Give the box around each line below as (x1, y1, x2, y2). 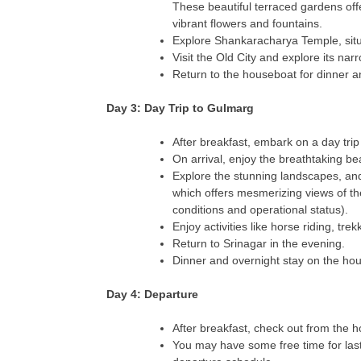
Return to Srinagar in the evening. (172, 236, 345, 250)
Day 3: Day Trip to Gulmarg (106, 101, 254, 114)
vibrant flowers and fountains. (172, 16, 322, 30)
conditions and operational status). (172, 202, 348, 216)
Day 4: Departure (106, 287, 198, 301)
